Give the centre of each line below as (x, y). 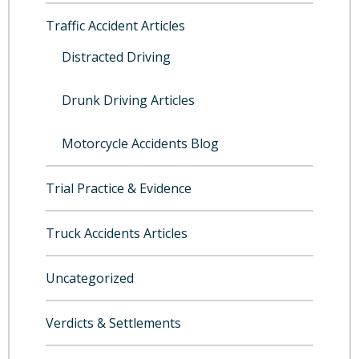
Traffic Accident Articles (115, 26)
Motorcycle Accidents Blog (140, 143)
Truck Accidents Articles (117, 233)
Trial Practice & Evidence (119, 188)
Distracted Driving (116, 57)
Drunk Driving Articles (128, 100)
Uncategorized (90, 278)
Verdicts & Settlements (113, 323)
